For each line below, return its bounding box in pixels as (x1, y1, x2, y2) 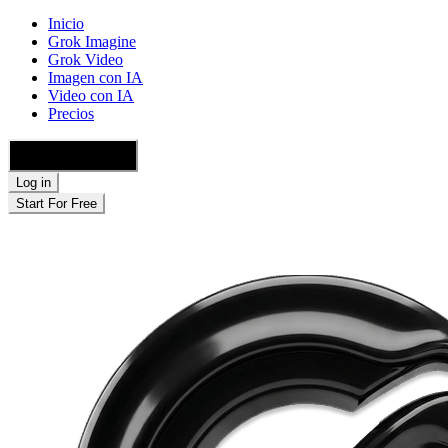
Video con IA (48, 87, 134, 104)
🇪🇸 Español (29, 154, 107, 169)
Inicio (48, 15, 84, 32)
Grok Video (48, 51, 123, 68)
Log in (16, 175, 51, 190)
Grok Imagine (48, 33, 136, 50)
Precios (48, 105, 94, 122)
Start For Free (16, 196, 97, 211)
